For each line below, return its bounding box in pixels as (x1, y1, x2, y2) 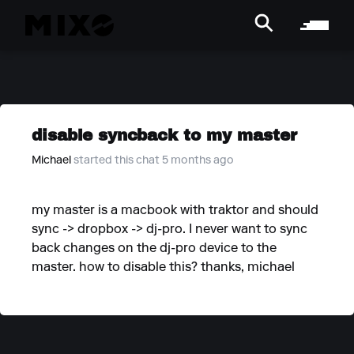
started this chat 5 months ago (73, 156, 234, 167)
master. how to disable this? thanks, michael (32, 262, 295, 274)
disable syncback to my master (32, 124, 297, 145)
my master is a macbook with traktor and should (32, 205, 318, 217)
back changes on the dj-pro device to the (32, 243, 277, 255)
